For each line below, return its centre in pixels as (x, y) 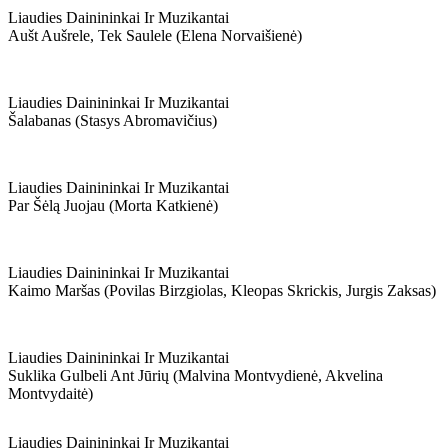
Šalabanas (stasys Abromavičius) (112, 120)
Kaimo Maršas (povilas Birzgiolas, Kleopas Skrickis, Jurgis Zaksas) (222, 290)
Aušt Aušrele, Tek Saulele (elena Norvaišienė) (155, 35)
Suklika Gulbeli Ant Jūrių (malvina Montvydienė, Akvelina (195, 375)
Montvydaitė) (50, 393)
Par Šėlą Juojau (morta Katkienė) (113, 205)
